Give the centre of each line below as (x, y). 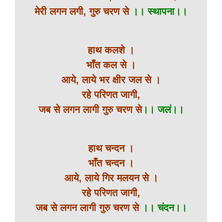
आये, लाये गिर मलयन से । (111, 178)
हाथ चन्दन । (111, 148)
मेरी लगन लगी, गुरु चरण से (83, 11)
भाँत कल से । (111, 65)
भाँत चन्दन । (111, 163)
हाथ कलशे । (111, 50)
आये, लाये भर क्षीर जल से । (111, 80)
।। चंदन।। (164, 208)
